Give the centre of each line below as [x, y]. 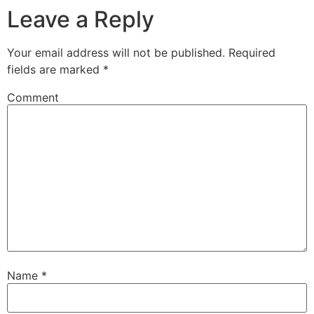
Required [250, 52]
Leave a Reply [81, 19]
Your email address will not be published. [116, 52]
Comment [33, 97]
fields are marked [55, 69]
